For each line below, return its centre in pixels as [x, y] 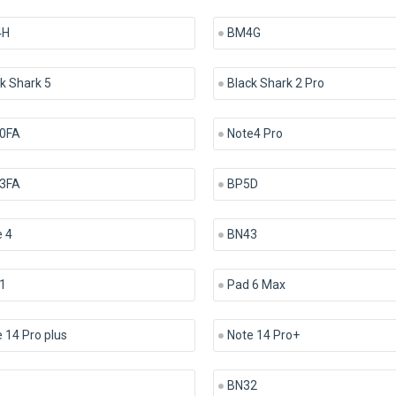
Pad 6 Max [256, 285]
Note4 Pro [255, 133]
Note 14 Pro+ [263, 335]
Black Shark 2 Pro [275, 83]
